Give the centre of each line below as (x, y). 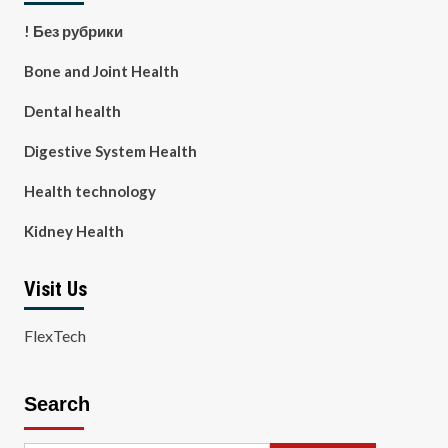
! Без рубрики (73, 31)
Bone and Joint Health (101, 71)
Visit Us (55, 289)
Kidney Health (73, 231)
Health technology (89, 191)
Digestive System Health (110, 151)
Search (56, 404)
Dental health (72, 111)
